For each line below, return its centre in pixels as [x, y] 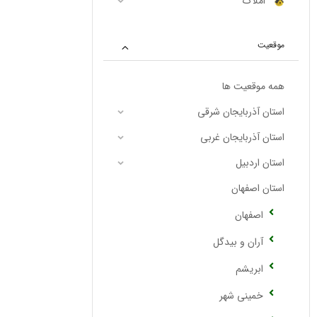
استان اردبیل [260, 163]
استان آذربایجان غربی [242, 138]
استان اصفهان [258, 189]
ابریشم [249, 269]
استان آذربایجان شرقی [241, 112]
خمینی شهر [241, 296]
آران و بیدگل [238, 242]
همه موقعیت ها [253, 87]
